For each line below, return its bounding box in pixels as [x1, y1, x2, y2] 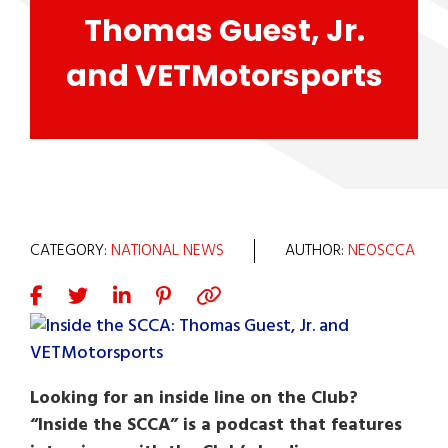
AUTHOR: [285, 238, 348, 264]
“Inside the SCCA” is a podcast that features [30, 411, 402, 440]
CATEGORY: [30, 238, 111, 264]
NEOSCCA [348, 238, 415, 264]
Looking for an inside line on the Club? [30, 384, 358, 413]
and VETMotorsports [65, 55, 383, 97]
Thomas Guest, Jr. [83, 10, 365, 52]
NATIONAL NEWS [111, 238, 224, 264]
